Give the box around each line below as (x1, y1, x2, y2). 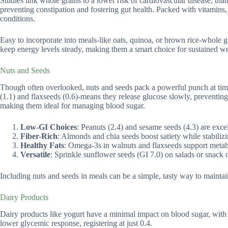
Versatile (20, 150, 50, 159)
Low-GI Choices (20, 122, 77, 131)
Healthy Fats (20, 140, 64, 150)
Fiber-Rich (20, 131, 58, 140)
